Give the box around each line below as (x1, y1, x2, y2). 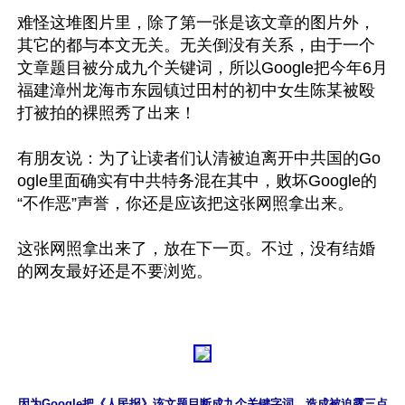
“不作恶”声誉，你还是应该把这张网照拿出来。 (17, 194, 353, 212)
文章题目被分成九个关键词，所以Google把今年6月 (17, 59, 388, 77)
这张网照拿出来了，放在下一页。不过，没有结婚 (17, 240, 375, 258)
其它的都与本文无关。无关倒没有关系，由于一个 (17, 36, 375, 54)
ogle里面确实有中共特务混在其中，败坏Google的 (17, 172, 377, 190)
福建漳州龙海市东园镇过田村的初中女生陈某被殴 (17, 81, 375, 99)
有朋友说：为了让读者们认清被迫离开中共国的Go (17, 149, 381, 167)
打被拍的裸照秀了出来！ (17, 104, 196, 122)
